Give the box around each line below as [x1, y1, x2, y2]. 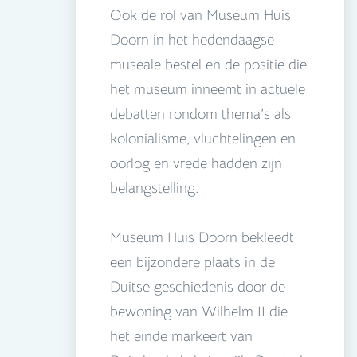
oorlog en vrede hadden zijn [110, 155, 282, 173]
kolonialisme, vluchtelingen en [110, 130, 296, 148]
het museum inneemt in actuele [110, 80, 305, 99]
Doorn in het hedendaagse [110, 31, 274, 49]
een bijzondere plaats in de [110, 253, 275, 272]
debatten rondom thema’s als [110, 105, 291, 124]
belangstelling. [110, 179, 198, 198]
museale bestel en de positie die [110, 56, 307, 74]
